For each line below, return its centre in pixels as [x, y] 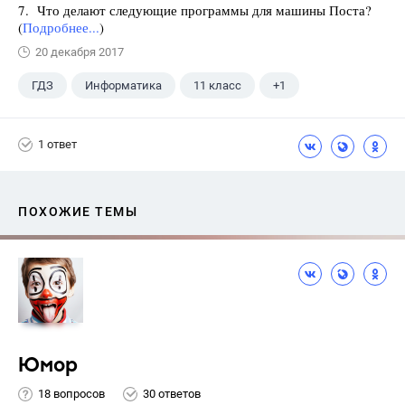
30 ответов [172, 394]
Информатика [123, 85]
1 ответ [57, 145]
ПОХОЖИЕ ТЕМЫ [78, 211]
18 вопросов [71, 394]
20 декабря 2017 [80, 52]
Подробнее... [61, 27]
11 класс [217, 85]
